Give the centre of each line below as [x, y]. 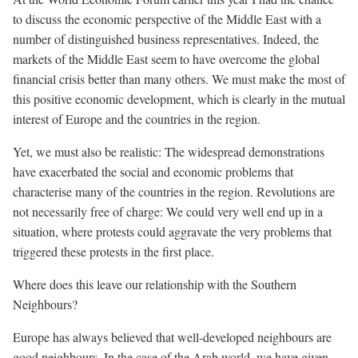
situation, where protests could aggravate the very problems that [172, 231]
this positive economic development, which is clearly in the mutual [179, 99]
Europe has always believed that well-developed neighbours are [172, 337]
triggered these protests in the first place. [113, 251]
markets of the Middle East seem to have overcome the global [166, 59]
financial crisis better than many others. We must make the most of [179, 79]
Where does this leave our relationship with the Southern [155, 284]
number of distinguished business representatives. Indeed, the [166, 39]
